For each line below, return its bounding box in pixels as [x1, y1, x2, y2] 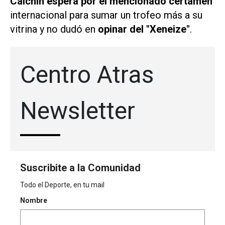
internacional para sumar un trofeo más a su [10, 9, 202, 22]
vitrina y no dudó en [10, 23, 98, 36]
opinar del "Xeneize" [98, 23, 190, 36]
